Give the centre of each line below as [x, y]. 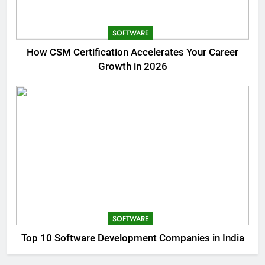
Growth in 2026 [132, 66]
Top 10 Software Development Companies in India [132, 238]
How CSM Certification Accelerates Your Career [132, 52]
